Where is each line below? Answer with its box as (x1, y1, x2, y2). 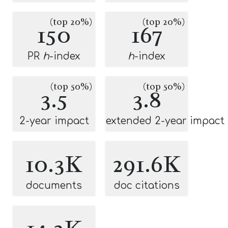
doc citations (113, 180, 180, 191)
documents (26, 180, 82, 191)
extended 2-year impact (106, 116, 224, 126)
